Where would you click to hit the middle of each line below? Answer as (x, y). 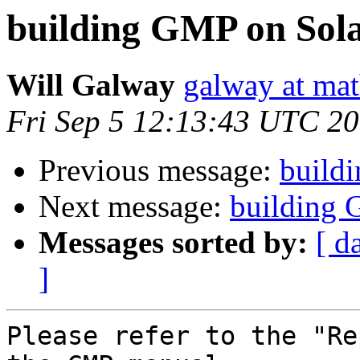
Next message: (134, 207)
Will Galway (91, 85)
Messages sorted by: (173, 243)
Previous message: (159, 170)
